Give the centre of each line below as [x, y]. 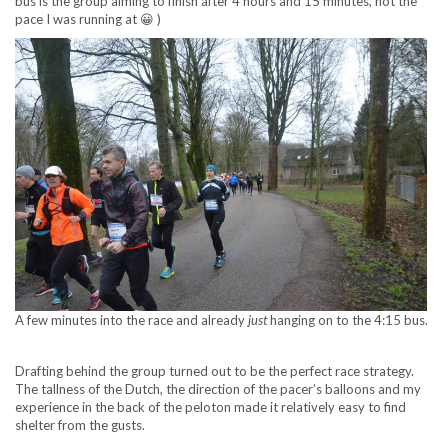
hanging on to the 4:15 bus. [347, 320]
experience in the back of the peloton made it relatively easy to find [210, 407]
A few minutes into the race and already [131, 320]
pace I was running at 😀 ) [88, 19]
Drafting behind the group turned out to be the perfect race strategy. [214, 371]
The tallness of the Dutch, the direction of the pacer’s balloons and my [218, 389]
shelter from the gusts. [80, 425]
